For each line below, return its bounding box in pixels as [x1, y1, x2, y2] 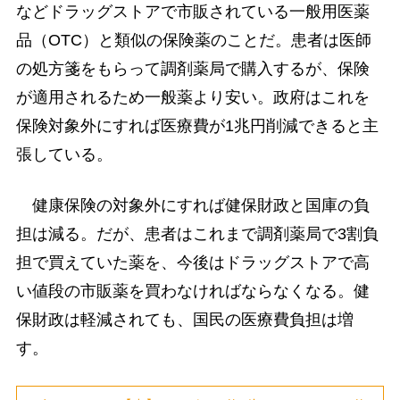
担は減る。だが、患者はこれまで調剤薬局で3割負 [15, 225, 379, 244]
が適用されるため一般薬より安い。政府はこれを [15, 88, 370, 107]
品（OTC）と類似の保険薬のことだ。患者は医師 [15, 31, 371, 50]
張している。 [15, 146, 112, 164]
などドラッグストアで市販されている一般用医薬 [15, 3, 370, 21]
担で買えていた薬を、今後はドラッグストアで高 [15, 254, 370, 272]
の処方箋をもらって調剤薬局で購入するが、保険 [15, 60, 370, 79]
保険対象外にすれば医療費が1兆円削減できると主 [15, 117, 379, 136]
